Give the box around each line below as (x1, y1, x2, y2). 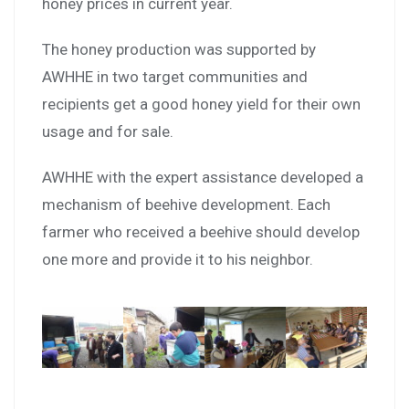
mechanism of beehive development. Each (42, 194, 330, 214)
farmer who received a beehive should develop (42, 222, 360, 241)
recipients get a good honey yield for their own (42, 94, 361, 113)
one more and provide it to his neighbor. (42, 249, 313, 268)
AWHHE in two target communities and (42, 67, 308, 86)
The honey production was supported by (42, 39, 316, 58)
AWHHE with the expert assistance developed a (42, 167, 363, 186)
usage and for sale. (42, 121, 173, 141)
